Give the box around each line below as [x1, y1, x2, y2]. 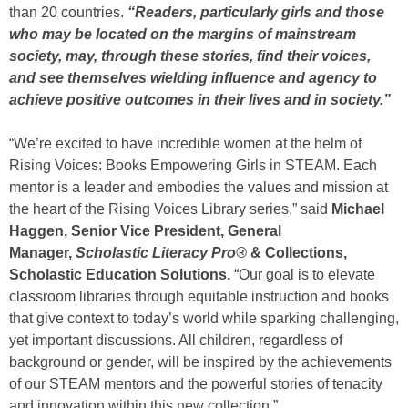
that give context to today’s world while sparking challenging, [9, 311, 399, 326]
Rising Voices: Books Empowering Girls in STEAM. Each [9, 158, 377, 173]
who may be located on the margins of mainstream [9, 26, 356, 42]
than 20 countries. [9, 5, 127, 20]
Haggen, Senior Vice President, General [9, 223, 281, 239]
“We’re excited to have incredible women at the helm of [9, 136, 362, 151]
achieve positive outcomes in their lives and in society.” [9, 92, 391, 107]
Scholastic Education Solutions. [9, 267, 230, 282]
